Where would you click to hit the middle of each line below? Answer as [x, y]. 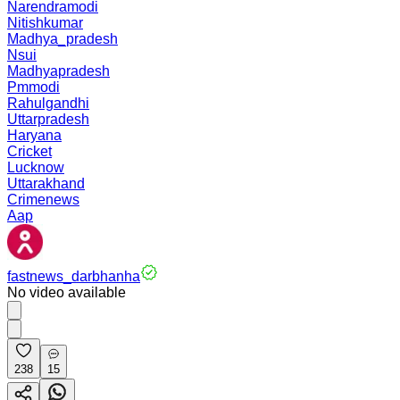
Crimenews [43, 200]
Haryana [34, 135]
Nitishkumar [45, 23]
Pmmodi [33, 87]
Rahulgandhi [48, 103]
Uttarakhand [46, 183]
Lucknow [36, 167]
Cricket [29, 151]
